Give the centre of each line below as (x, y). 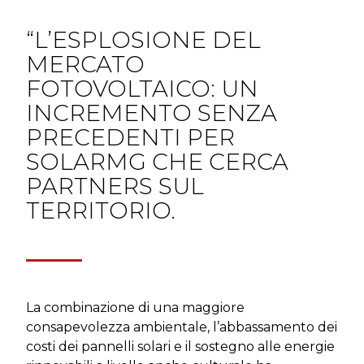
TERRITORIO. (101, 210)
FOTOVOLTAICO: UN (142, 88)
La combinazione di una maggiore (135, 307)
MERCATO (85, 64)
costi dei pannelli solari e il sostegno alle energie (180, 346)
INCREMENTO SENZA (152, 113)
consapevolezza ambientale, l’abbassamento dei (182, 327)
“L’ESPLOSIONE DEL (143, 39)
